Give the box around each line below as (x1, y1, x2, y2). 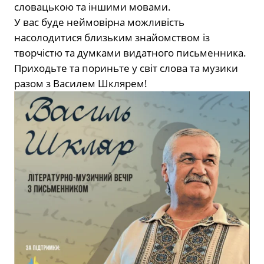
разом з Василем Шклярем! (14, 76, 147, 90)
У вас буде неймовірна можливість (14, 15, 184, 29)
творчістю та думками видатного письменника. (14, 45, 246, 60)
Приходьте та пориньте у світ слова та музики (14, 61, 238, 75)
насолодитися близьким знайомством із (14, 30, 210, 44)
